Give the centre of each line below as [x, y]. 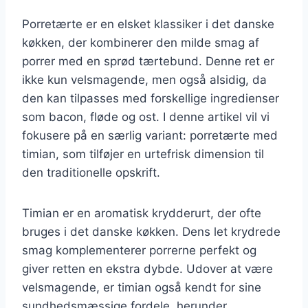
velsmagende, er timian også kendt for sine [142, 287]
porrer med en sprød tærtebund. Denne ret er [148, 61]
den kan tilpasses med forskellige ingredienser [151, 98]
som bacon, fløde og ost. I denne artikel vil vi [146, 117]
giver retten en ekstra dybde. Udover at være [147, 268]
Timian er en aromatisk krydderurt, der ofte [142, 213]
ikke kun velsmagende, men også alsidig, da [144, 79]
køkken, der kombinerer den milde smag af [141, 42]
